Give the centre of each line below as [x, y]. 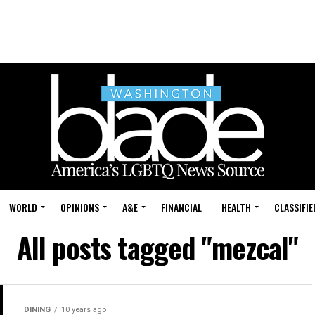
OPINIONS [80, 207]
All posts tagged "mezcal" [157, 247]
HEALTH [236, 207]
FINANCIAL [181, 207]
